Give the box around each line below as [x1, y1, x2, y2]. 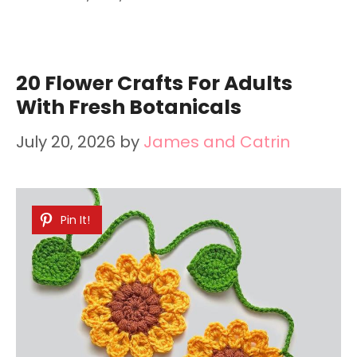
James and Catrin [143, 130, 290, 153]
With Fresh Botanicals [16, 92, 241, 121]
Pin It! [61, 211, 90, 228]
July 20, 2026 [16, 130, 116, 153]
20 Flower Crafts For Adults [16, 69, 292, 97]
